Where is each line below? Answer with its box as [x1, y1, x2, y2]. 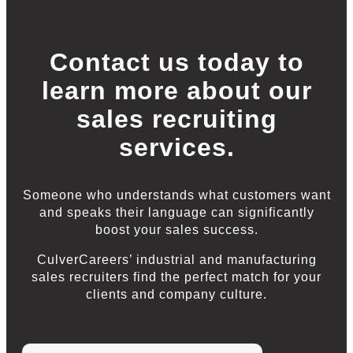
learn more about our [41, 76, 312, 105]
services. [118, 132, 235, 162]
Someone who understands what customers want [22, 188, 331, 202]
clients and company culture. [86, 287, 267, 301]
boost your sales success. [95, 222, 258, 236]
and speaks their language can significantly [39, 205, 314, 219]
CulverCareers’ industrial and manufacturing [36, 252, 317, 266]
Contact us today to [49, 47, 304, 76]
